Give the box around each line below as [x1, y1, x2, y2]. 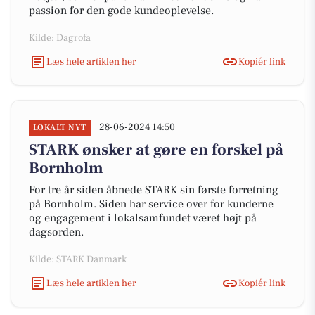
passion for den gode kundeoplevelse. [29, 4, 214, 18]
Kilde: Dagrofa [29, 32, 91, 44]
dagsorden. [29, 225, 84, 239]
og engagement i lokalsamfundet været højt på [29, 211, 257, 225]
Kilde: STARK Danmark [29, 253, 127, 266]
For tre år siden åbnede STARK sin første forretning [29, 183, 278, 197]
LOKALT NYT [33, 122, 86, 133]
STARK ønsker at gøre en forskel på [29, 140, 283, 160]
